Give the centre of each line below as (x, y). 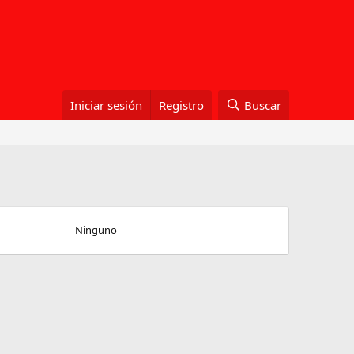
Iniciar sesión (107, 105)
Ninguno (96, 230)
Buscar (263, 105)
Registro (182, 105)
